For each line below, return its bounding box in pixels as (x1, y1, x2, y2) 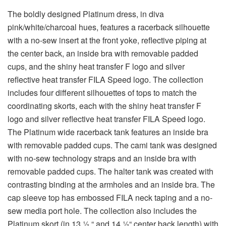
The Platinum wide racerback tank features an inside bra (8, 126, 208, 138)
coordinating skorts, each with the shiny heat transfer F (8, 100, 201, 112)
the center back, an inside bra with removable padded (8, 47, 198, 60)
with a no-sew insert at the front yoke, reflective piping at (8, 34, 206, 46)
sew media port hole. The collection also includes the (8, 205, 197, 217)
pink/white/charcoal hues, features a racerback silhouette (8, 21, 210, 33)
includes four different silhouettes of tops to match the (8, 87, 197, 99)
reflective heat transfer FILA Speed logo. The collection (8, 74, 203, 86)
